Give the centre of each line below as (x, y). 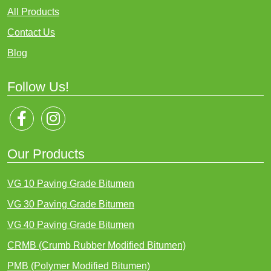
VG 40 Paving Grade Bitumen (71, 225)
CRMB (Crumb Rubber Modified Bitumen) (96, 245)
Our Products (46, 154)
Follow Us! (38, 87)
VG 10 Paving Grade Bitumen (71, 184)
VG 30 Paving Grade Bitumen (71, 204)
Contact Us (31, 32)
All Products (33, 12)
